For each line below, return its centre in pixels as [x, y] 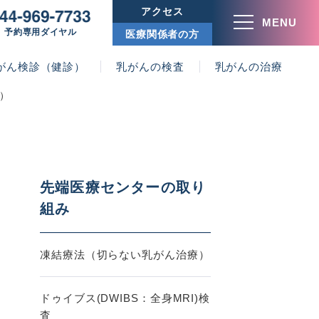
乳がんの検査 [150, 67]
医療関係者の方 [162, 34]
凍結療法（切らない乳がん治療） [125, 255]
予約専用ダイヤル [41, 32]
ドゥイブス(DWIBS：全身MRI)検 [125, 298]
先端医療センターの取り [123, 187]
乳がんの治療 [249, 67]
